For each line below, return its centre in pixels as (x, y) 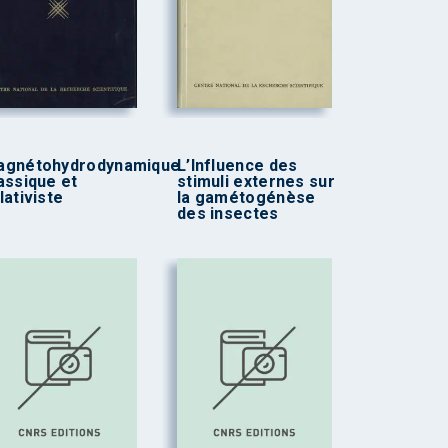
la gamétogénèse (246, 198)
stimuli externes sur (255, 182)
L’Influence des (237, 166)
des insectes (227, 214)
